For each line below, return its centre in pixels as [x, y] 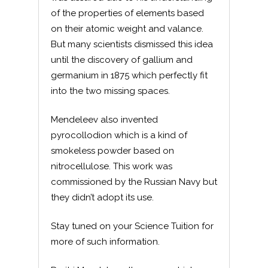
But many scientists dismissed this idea [132, 44]
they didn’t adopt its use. [102, 197]
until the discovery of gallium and [122, 60]
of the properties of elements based [127, 13]
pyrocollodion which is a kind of [119, 135]
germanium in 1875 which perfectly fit [129, 75]
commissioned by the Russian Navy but [134, 182]
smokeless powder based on [112, 151]
